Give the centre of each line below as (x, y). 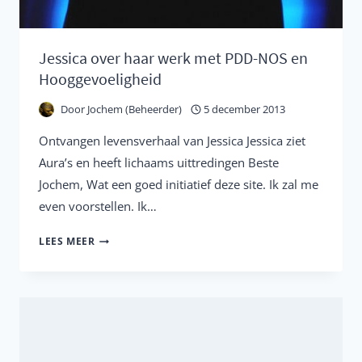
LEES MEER (67, 242)
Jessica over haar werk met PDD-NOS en (173, 58)
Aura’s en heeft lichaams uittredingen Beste (159, 163)
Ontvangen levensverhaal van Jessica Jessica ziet (172, 141)
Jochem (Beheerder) (135, 109)
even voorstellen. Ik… (98, 206)
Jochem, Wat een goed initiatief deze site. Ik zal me (179, 185)
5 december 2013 (245, 109)
